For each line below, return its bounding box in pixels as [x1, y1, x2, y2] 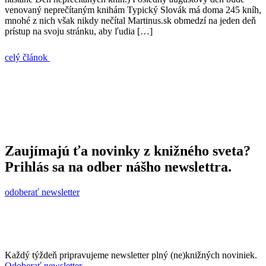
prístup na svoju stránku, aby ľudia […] [5, 26, 153, 36]
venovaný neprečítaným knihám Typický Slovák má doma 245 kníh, [5, 4, 261, 15]
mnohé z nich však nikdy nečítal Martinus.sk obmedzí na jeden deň [5, 15, 256, 26]
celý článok [5, 52, 50, 62]
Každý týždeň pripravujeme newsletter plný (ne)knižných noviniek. [5, 249, 257, 260]
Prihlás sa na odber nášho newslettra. [5, 159, 232, 175]
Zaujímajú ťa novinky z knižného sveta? [5, 142, 251, 159]
